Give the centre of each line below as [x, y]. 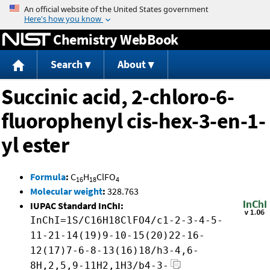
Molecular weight [66, 191]
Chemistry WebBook [116, 39]
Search [66, 64]
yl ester [35, 145]
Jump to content [135, 8]
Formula [48, 177]
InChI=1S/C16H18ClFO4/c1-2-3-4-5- [127, 221]
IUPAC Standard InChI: [77, 206]
